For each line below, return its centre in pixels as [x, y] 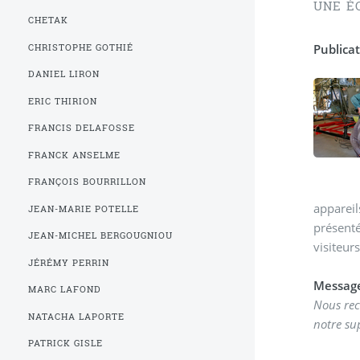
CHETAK [49, 20]
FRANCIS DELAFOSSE [82, 128]
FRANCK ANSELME [75, 155]
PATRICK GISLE [66, 343]
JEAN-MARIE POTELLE [84, 209]
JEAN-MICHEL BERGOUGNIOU [100, 236]
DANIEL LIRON [64, 74]
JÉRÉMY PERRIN [69, 262]
